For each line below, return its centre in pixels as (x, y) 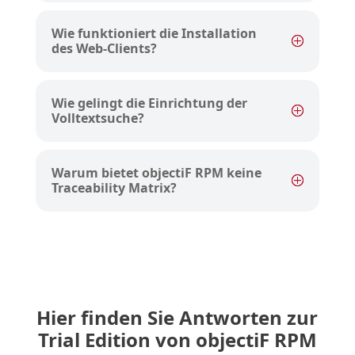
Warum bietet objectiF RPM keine (156, 173)
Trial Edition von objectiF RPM (177, 340)
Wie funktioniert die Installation (154, 34)
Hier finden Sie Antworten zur (177, 318)
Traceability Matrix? (114, 188)
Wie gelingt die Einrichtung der (149, 103)
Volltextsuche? (97, 118)
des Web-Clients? (104, 49)
